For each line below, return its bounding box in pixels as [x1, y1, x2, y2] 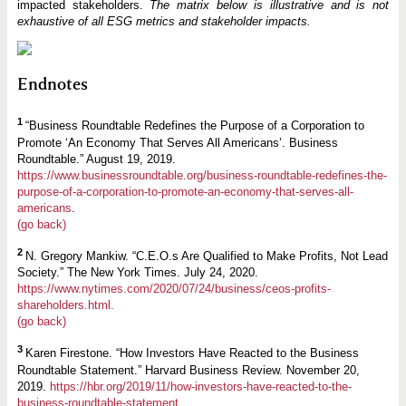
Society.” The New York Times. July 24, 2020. [16, 266, 258, 280]
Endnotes [16, 73, 88, 96]
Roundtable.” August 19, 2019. [16, 151, 176, 166]
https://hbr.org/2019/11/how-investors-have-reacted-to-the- [49, 379, 352, 393]
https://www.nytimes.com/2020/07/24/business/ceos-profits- [16, 282, 331, 296]
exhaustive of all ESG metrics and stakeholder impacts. [16, 14, 311, 29]
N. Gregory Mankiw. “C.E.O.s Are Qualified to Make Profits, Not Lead [24, 249, 388, 264]
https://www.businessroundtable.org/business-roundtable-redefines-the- [16, 168, 387, 182]
